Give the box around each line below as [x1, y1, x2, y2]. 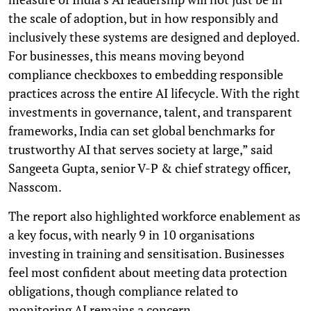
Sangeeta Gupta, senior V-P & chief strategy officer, [8, 159, 290, 176]
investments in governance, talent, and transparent [8, 103, 292, 120]
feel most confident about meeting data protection [8, 263, 287, 280]
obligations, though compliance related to [8, 282, 238, 299]
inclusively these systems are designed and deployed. [8, 28, 299, 45]
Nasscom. [8, 178, 62, 195]
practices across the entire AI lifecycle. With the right [8, 84, 300, 101]
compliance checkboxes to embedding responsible [8, 65, 283, 83]
